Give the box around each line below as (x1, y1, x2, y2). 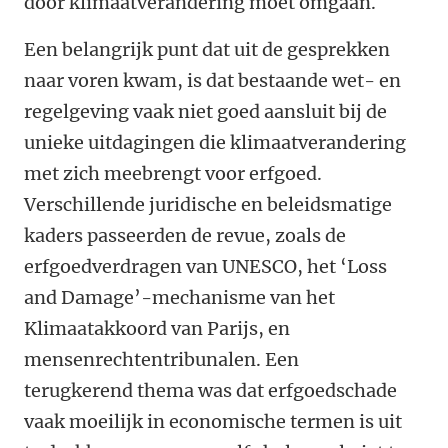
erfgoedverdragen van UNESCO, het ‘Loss (24, 255, 387, 279)
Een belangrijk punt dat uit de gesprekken (24, 38, 390, 62)
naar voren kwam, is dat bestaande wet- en (24, 69, 401, 93)
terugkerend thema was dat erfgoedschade (24, 379, 397, 403)
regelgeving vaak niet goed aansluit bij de (24, 100, 387, 124)
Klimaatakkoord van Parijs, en (24, 317, 290, 341)
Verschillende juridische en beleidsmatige (24, 193, 392, 217)
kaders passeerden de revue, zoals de (24, 224, 346, 248)
